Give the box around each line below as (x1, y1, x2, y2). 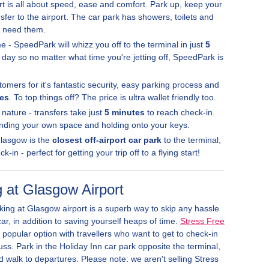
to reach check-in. (145, 107, 215, 117)
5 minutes (104, 107, 145, 117)
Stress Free (180, 216, 225, 226)
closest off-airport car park (52, 135, 162, 145)
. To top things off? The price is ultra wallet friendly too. (9, 92, 216, 102)
